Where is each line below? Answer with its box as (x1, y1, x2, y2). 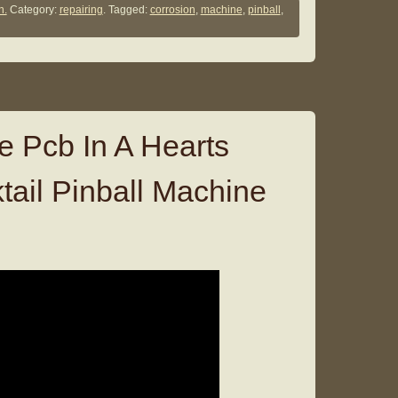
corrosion (149, 4, 195, 17)
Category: (6, 4, 60, 17)
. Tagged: (102, 4, 150, 17)
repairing (59, 4, 103, 17)
